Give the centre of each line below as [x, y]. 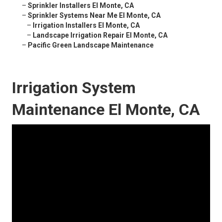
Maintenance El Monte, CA [106, 110]
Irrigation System [74, 88]
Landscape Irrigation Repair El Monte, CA [100, 35]
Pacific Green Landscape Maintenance [91, 45]
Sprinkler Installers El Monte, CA [81, 6]
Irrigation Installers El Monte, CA [86, 26]
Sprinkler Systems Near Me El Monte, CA [94, 16]
